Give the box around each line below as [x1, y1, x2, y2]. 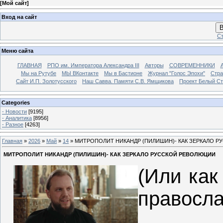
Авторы [144, 62, 164, 69]
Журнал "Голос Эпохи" [148, 70, 205, 77]
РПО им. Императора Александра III [47, 62, 139, 69]
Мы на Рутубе [21, 70, 56, 77]
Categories [1, 99, 30, 106]
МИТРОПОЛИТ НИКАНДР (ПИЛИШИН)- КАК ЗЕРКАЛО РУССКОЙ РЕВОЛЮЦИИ [3, 151, 216, 158]
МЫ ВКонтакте [62, 70, 99, 77]
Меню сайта [1, 48, 33, 54]
